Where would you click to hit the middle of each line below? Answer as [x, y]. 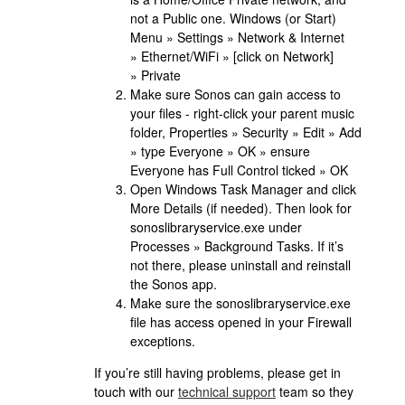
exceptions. [163, 341]
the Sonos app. [174, 284]
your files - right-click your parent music [242, 113]
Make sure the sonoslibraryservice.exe [240, 303]
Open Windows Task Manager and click [243, 189]
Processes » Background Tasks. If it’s [237, 246]
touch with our [136, 391]
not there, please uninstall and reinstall [240, 265]
